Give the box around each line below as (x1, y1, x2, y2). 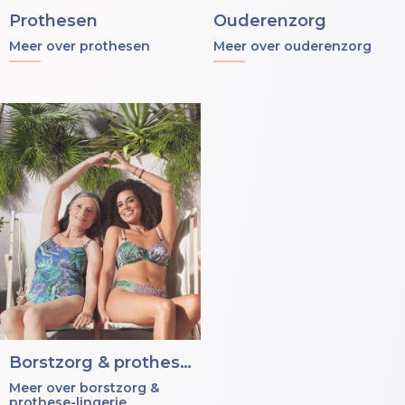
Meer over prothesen (9, 38, 150, 55)
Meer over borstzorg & (9, 380, 159, 397)
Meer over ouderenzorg (213, 38, 372, 55)
